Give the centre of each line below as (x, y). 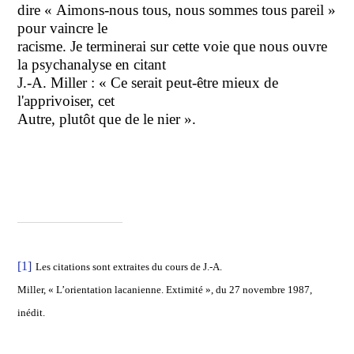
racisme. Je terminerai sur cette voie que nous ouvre (173, 46)
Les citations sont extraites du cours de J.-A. (129, 266)
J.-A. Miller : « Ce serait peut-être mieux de (148, 82)
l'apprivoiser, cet (66, 100)
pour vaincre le (63, 28)
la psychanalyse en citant (92, 64)
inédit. (32, 312)
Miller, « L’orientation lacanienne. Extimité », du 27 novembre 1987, (165, 289)
